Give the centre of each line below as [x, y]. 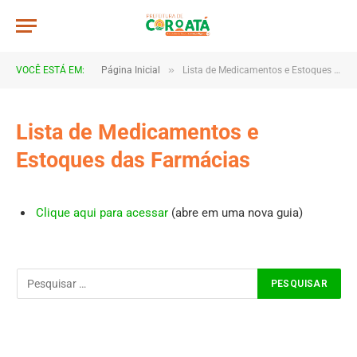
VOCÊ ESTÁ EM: [50, 70]
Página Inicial [131, 70]
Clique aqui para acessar [102, 213]
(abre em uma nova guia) [235, 213]
